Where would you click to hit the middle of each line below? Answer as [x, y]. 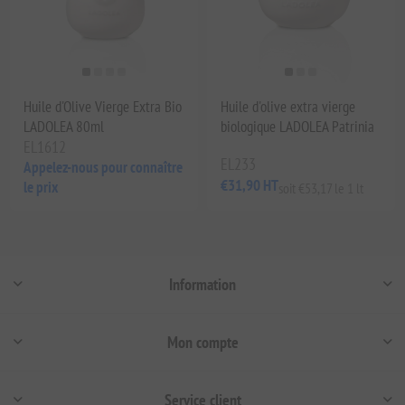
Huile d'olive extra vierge [288, 106]
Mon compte [202, 342]
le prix [41, 187]
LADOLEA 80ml [64, 126]
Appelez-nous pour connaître [104, 167]
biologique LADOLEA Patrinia [297, 126]
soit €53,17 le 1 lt [321, 188]
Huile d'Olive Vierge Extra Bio [103, 106]
